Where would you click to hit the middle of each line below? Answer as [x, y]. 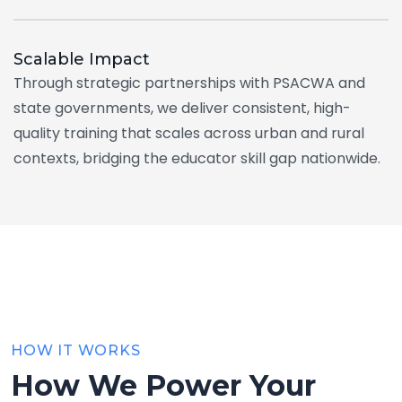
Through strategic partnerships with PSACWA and [189, 83]
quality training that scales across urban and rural [189, 134]
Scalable [51, 60]
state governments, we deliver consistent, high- [182, 109]
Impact [119, 60]
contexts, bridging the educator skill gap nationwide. [197, 159]
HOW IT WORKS [76, 351]
